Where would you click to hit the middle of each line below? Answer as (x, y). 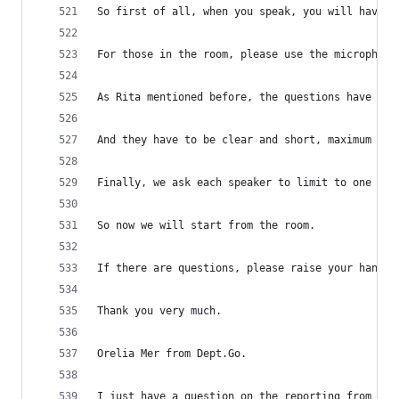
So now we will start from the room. (206, 225)
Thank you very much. (159, 311)
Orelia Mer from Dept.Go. (172, 354)
